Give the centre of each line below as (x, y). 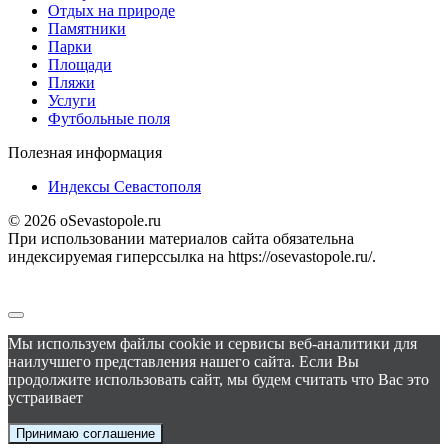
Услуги (72, 100)
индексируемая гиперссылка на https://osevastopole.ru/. (192, 256)
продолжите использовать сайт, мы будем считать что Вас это (218, 379)
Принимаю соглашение (85, 433)
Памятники (87, 28)
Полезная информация (85, 152)
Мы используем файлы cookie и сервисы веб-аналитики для (212, 343)
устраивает (45, 397)
